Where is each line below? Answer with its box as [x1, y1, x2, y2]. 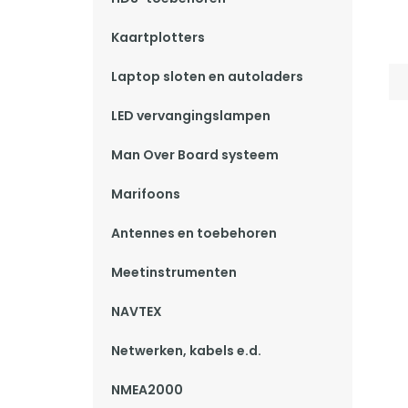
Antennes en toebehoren [111, 224, 277, 242]
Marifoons [111, 185, 180, 203]
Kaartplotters [111, 28, 205, 46]
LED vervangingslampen [111, 107, 270, 125]
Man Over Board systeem [111, 146, 279, 164]
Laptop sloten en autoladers [111, 67, 303, 86]
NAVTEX [111, 302, 162, 321]
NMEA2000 [111, 381, 183, 399]
